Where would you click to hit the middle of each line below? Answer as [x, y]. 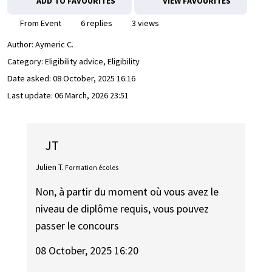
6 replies [96, 23]
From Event [40, 23]
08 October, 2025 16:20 [87, 250]
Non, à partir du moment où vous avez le [127, 192]
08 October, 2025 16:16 [94, 79]
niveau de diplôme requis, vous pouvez [122, 209]
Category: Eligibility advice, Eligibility [73, 62]
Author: [21, 45]
